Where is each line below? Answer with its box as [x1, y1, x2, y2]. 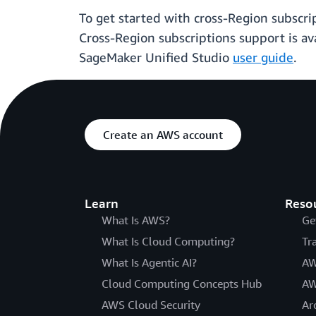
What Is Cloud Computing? [102, 234, 235, 249]
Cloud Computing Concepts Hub [102, 276, 262, 291]
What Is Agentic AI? [102, 255, 197, 270]
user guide [233, 49, 293, 66]
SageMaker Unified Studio [79, 49, 233, 66]
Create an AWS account [103, 128, 223, 142]
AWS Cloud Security [102, 298, 200, 312]
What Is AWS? [102, 213, 170, 228]
